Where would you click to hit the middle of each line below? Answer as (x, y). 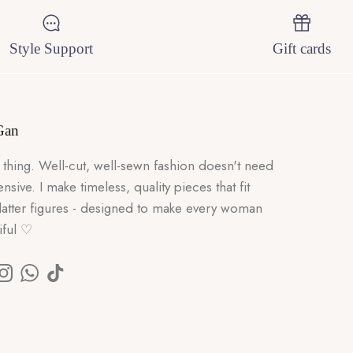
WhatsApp (58, 280)
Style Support (51, 48)
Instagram (29, 280)
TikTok (72, 280)
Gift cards (302, 48)
